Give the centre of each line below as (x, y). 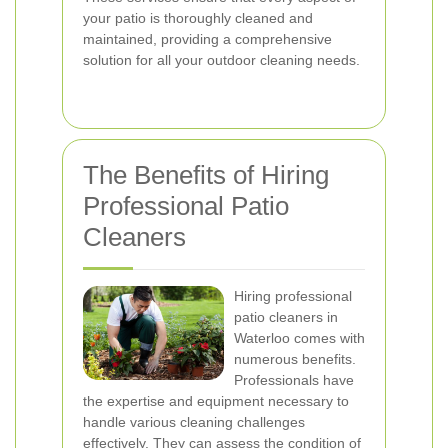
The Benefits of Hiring (206, 175)
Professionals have (294, 380)
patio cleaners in (286, 317)
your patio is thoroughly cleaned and (198, 18)
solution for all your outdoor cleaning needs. (221, 60)
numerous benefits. (295, 359)
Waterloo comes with (299, 338)
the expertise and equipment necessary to (216, 401)
